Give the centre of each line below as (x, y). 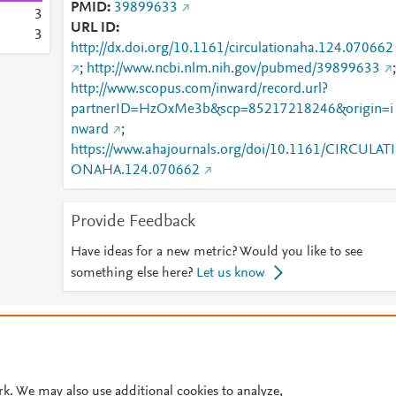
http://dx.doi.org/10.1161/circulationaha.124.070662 (232, 49)
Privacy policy (331, 328)
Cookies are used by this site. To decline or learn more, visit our (169, 363)
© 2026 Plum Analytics (65, 328)
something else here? (131, 273)
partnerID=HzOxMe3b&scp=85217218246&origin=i (232, 110)
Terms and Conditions (211, 328)
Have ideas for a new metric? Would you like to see (216, 252)
